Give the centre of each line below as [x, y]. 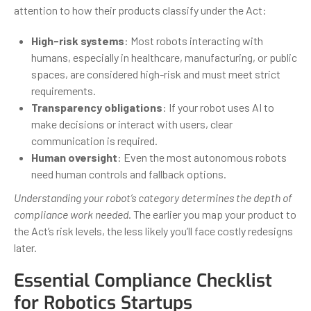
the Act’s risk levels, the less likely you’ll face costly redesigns [153, 230]
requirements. [64, 90]
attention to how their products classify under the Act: [140, 10]
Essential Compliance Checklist [143, 280]
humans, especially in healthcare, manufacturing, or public [164, 57]
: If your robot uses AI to [218, 107]
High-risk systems [78, 40]
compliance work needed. [73, 214]
